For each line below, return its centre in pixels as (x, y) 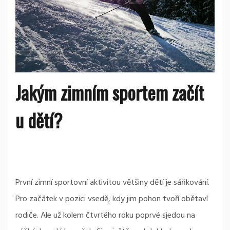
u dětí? (39, 120)
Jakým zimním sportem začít (110, 92)
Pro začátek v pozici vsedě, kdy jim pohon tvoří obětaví (112, 199)
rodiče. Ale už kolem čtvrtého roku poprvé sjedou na (105, 215)
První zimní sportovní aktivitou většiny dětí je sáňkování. (112, 183)
